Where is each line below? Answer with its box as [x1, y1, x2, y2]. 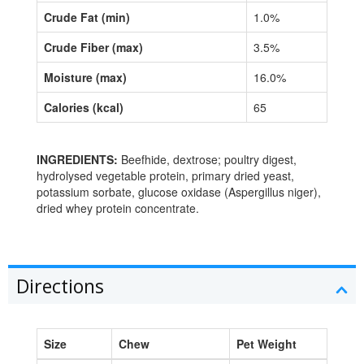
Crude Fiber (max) [44, 38, 143, 55]
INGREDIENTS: [37, 150, 118, 167]
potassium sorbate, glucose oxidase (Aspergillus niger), [37, 183, 321, 200]
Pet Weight [236, 335, 297, 352]
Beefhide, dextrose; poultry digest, [118, 150, 297, 167]
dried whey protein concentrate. [37, 199, 199, 216]
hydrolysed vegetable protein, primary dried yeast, [37, 167, 294, 184]
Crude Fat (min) [44, 8, 130, 25]
